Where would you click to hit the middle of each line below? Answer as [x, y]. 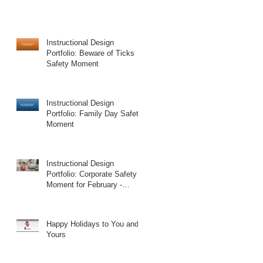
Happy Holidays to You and [92, 224]
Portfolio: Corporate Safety [92, 174]
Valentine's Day [73, 195]
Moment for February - [84, 184]
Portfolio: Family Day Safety [95, 113]
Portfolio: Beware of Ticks [90, 53]
